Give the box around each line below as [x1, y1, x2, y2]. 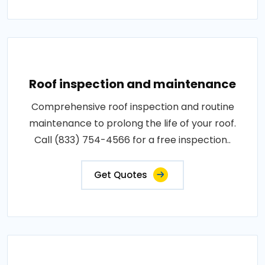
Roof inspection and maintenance [29, 76, 236, 92]
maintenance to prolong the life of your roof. [29, 117, 236, 130]
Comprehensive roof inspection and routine [31, 100, 234, 114]
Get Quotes [94, 169, 147, 181]
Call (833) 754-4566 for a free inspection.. [34, 133, 231, 147]
